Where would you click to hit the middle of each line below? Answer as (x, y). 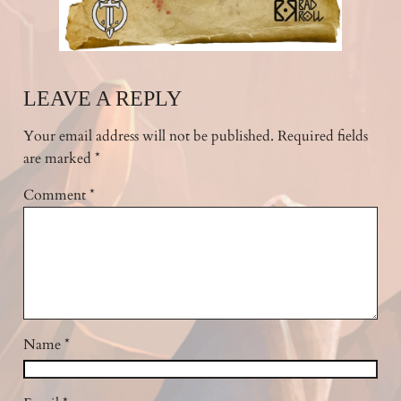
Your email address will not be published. (148, 137)
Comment (56, 195)
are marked (59, 159)
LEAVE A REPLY (102, 99)
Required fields (322, 137)
